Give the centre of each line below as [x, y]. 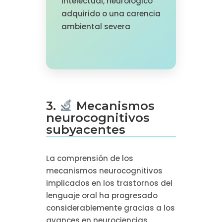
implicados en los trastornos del [109, 183]
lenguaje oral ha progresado [102, 195]
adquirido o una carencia [111, 14]
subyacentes [85, 129]
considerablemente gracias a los [110, 208]
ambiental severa [96, 27]
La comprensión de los [89, 158]
